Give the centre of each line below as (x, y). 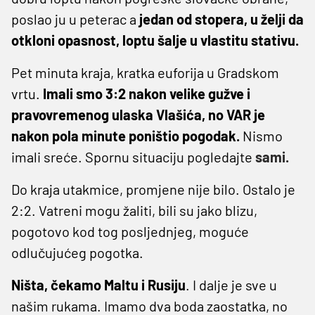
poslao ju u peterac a (74, 19)
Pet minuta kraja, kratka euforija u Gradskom (145, 72)
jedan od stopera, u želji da (220, 19)
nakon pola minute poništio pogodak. (126, 135)
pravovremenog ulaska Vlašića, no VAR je (138, 114)
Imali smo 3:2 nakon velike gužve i (147, 93)
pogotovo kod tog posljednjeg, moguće (130, 231)
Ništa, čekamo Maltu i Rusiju (98, 284)
